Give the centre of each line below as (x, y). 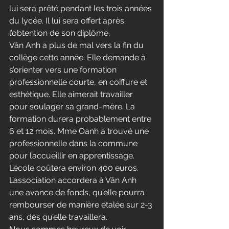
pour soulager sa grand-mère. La (73, 107)
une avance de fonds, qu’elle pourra (78, 192)
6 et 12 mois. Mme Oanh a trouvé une (80, 131)
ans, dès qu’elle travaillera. (58, 217)
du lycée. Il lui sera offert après (68, 21)
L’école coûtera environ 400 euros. (75, 168)
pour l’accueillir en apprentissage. (73, 156)
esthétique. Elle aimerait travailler (72, 94)
